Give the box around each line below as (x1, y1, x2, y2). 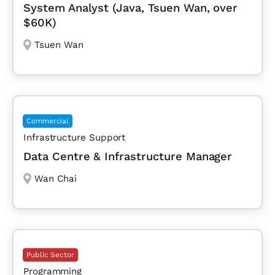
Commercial (26, 117, 69, 126)
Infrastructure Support (23, 132, 126, 144)
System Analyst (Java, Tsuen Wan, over (23, 1, 238, 15)
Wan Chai (34, 173, 77, 185)
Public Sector (26, 250, 75, 260)
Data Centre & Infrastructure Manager (23, 150, 233, 163)
